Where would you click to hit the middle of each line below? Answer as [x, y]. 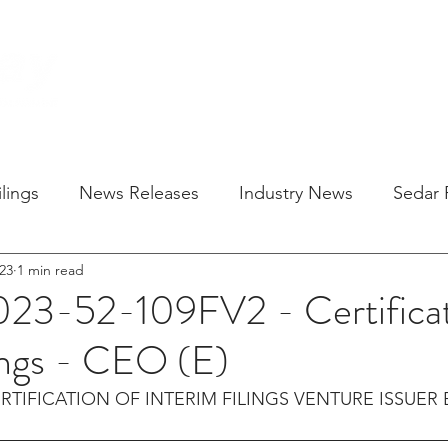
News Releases [139, 192]
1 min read [50, 269]
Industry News [296, 192]
